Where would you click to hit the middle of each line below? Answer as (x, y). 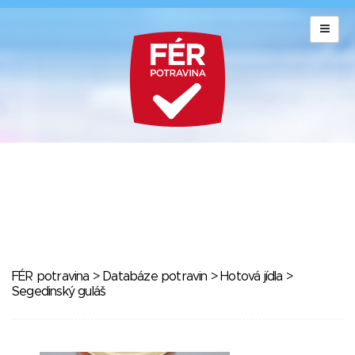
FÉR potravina (51, 277)
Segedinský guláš (59, 292)
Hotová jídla (252, 277)
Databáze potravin (155, 277)
